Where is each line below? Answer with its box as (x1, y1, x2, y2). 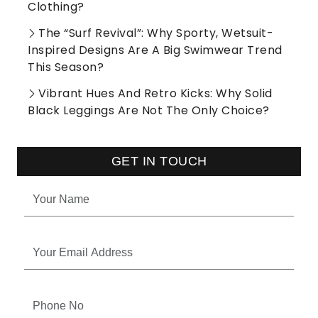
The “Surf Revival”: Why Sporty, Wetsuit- (38, 24, 273, 41)
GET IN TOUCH (111, 153, 207, 168)
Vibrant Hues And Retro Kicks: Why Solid (38, 84, 273, 102)
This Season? (28, 58, 104, 75)
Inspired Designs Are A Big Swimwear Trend (28, 41, 283, 58)
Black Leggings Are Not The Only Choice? (28, 102, 270, 119)
